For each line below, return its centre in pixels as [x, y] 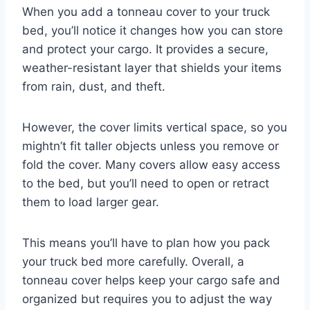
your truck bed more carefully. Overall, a [133, 261]
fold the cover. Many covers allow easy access [151, 164]
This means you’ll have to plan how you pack [146, 243]
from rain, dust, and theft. [94, 86]
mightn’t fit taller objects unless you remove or [151, 146]
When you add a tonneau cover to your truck [146, 11]
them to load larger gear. [91, 202]
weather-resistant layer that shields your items [152, 67]
